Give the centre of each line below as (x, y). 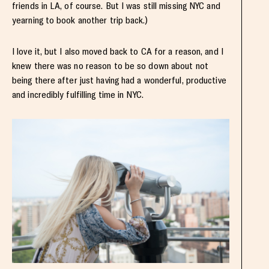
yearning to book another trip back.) (80, 20)
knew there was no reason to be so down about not (110, 66)
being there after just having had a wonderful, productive (119, 80)
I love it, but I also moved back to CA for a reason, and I (118, 52)
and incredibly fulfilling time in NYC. (78, 95)
